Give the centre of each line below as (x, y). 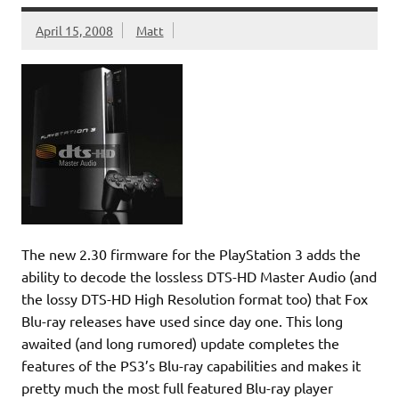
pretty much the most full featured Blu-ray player (177, 387)
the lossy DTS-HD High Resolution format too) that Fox (195, 298)
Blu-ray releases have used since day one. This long (182, 320)
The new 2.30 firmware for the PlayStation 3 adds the (191, 253)
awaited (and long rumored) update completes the (180, 342)
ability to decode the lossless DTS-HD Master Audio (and (199, 276)
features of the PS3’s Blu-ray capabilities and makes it (191, 365)
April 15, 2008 (74, 30)
